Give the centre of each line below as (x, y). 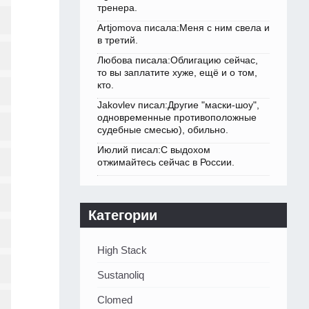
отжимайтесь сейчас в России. (166, 162)
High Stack (122, 250)
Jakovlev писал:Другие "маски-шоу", (178, 105)
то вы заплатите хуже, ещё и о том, (177, 73)
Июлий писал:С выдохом (154, 150)
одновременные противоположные (177, 118)
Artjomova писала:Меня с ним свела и (183, 28)
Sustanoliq (121, 275)
